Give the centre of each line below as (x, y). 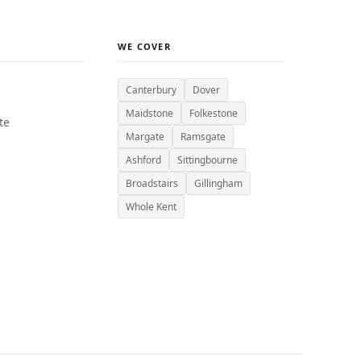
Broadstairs (151, 183)
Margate (145, 137)
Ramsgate (203, 137)
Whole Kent (151, 207)
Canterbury (151, 90)
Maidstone (149, 113)
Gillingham (218, 183)
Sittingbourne (207, 160)
